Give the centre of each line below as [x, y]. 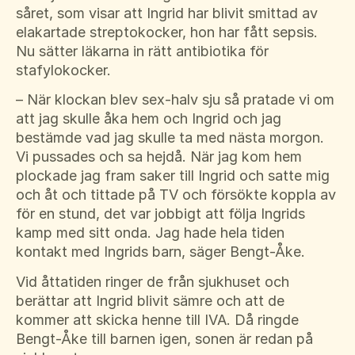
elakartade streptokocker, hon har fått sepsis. [167, 32]
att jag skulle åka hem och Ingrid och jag [149, 119]
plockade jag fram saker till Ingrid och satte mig [173, 176]
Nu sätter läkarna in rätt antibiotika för [142, 51]
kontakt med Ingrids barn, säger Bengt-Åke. [160, 252]
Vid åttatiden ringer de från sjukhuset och [153, 281]
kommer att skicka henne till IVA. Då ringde [157, 319]
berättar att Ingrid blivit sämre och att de [150, 300]
